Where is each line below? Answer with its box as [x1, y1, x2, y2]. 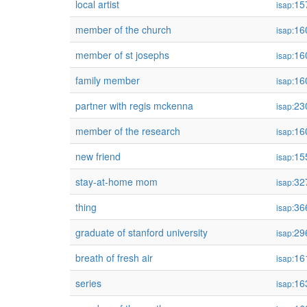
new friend [75, 149, 121, 163]
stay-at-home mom [75, 175, 158, 188]
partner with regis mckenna [75, 99, 193, 112]
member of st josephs [75, 48, 169, 62]
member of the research [75, 124, 180, 138]
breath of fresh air [75, 251, 153, 265]
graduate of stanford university [75, 225, 208, 239]
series [75, 276, 101, 290]
